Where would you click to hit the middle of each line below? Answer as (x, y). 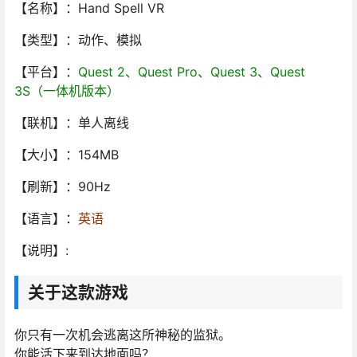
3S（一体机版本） (67, 91)
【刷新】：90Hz (63, 187)
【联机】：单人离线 (72, 123)
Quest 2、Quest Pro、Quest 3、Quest (192, 72)
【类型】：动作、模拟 (78, 40)
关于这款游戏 (78, 292)
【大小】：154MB (67, 155)
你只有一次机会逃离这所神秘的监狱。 (123, 335)
